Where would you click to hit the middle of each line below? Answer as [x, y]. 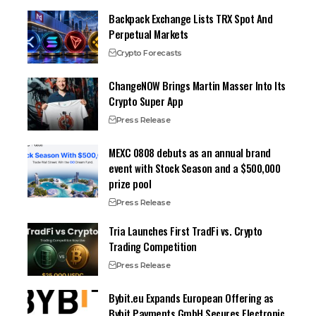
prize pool [130, 183]
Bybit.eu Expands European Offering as [191, 297]
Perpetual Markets [148, 34]
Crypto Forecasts [149, 53]
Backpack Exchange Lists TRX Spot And [191, 18]
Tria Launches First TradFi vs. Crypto [186, 230]
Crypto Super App [146, 101]
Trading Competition [153, 246]
